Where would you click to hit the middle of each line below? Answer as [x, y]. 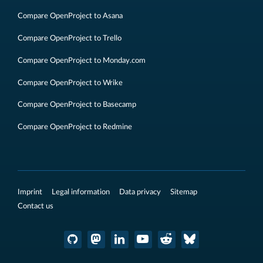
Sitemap [184, 192]
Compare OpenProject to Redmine [75, 127]
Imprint [30, 192]
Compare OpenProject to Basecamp [77, 105]
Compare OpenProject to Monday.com [82, 60]
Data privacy [140, 192]
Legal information [81, 192]
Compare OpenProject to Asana [70, 16]
